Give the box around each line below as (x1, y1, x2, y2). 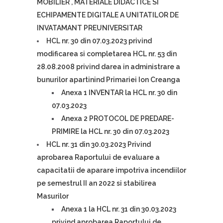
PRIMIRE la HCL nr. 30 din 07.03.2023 (52, 127, 169, 135)
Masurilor (37, 192, 69, 200)
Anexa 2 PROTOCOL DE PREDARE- (61, 114, 174, 122)
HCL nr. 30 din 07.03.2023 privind (46, 37, 152, 45)
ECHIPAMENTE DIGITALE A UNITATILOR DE (37, 11, 179, 19)
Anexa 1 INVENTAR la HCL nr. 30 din (61, 89, 177, 97)
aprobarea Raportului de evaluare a (37, 153, 160, 161)
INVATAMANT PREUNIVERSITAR (37, 24, 142, 32)
